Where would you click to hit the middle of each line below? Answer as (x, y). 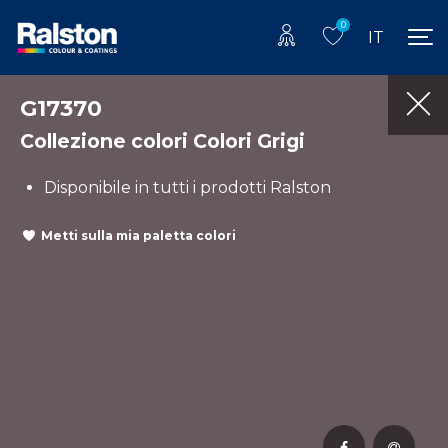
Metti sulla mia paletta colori (138, 236)
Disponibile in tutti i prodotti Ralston (187, 187)
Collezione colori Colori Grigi (162, 140)
